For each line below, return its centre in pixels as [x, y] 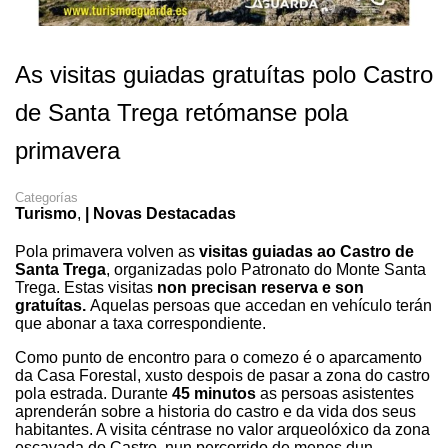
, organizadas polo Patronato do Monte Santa [266, 269]
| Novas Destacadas [160, 213]
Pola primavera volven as [107, 251]
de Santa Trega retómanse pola [181, 112]
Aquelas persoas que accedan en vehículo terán [261, 305]
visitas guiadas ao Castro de [306, 251]
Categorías [46, 197]
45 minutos [214, 393]
